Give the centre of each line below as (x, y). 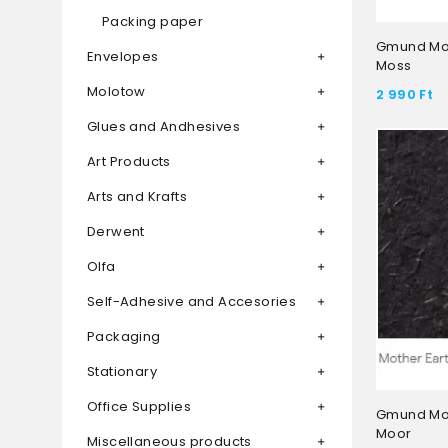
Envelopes (123, 57)
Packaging (124, 337)
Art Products (129, 162)
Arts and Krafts (137, 197)
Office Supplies (139, 407)
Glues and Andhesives (163, 127)
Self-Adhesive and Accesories (192, 302)
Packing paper (153, 22)
